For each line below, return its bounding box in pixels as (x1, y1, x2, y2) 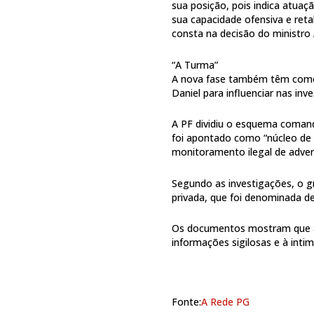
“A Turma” (172, 57, 219, 71)
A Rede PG (201, 294, 250, 308)
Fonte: (172, 294, 202, 308)
